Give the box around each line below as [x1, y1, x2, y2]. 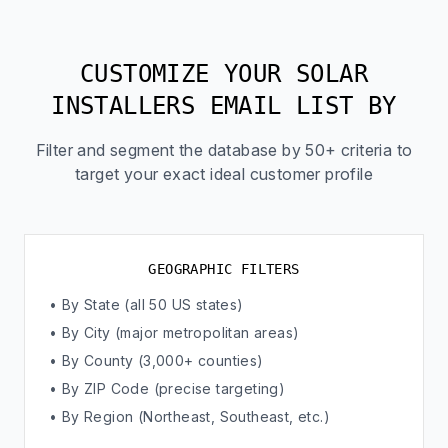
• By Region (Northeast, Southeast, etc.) [49, 408, 330, 425]
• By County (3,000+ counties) [49, 352, 264, 369]
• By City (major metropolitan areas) [49, 324, 300, 341]
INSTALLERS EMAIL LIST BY [51, 92, 397, 120]
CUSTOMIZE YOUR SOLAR [80, 60, 368, 88]
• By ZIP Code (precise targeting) [49, 380, 286, 397]
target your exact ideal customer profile [75, 164, 373, 184]
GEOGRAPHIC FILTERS [148, 261, 300, 277]
